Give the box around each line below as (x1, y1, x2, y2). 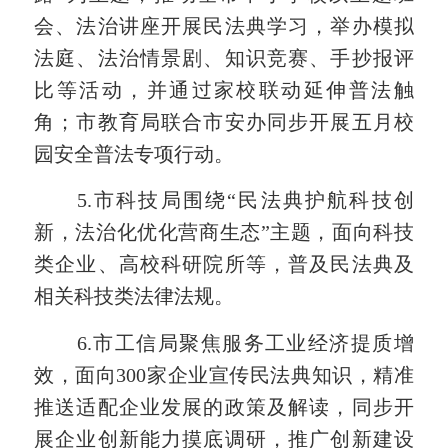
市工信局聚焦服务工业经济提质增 (91, 331, 414, 354)
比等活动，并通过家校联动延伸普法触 (34, 79, 414, 102)
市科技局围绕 (91, 189, 228, 212)
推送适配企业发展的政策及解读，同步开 (34, 395, 414, 418)
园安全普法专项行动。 (34, 143, 235, 166)
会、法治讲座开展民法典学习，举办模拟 (34, 15, 414, 38)
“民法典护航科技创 (227, 189, 414, 212)
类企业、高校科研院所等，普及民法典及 (34, 253, 414, 276)
